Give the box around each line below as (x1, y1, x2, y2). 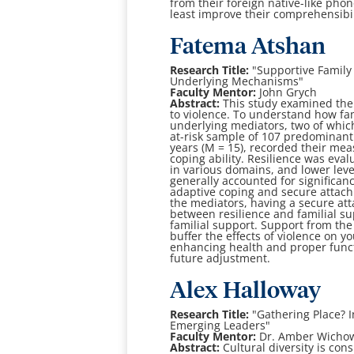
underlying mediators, (170, 118, 292, 134)
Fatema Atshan (170, 36, 326, 59)
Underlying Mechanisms (170, 73, 299, 89)
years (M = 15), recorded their (170, 140, 330, 156)
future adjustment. (170, 250, 271, 266)
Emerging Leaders (170, 318, 266, 333)
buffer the (170, 228, 227, 244)
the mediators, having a (170, 195, 299, 211)
